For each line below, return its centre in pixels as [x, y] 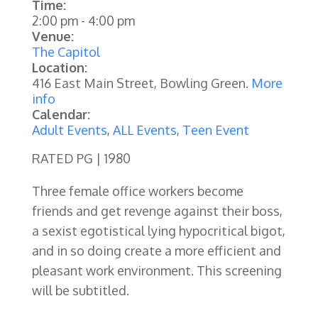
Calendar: [61, 114]
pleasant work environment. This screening [157, 270]
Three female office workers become [137, 191]
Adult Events [69, 130]
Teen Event [215, 130]
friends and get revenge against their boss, [157, 210]
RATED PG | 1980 [81, 158]
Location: [59, 67]
